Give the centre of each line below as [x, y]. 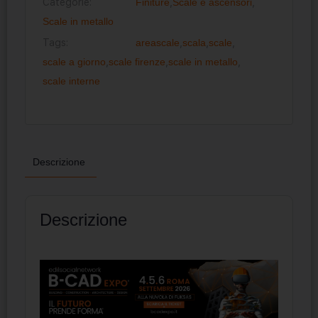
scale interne [71, 81]
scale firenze [137, 61]
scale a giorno [74, 61]
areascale [158, 42]
